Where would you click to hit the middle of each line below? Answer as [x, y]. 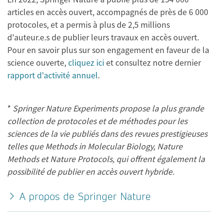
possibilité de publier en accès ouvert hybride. [91, 171]
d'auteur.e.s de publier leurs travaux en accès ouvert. [103, 37]
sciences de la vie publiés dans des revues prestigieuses [107, 133]
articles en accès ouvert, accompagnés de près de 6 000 [108, 12]
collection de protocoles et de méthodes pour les [97, 121]
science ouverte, [38, 62]
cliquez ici [86, 62]
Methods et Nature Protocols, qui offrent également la [106, 159]
